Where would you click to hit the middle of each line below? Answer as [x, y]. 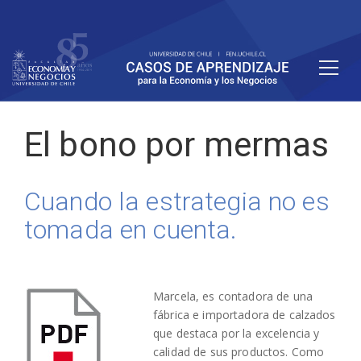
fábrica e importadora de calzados [245, 314]
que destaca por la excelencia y [237, 333]
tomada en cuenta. [131, 230]
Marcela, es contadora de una [233, 296]
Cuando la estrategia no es [177, 202]
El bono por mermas [177, 145]
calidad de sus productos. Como [239, 351]
